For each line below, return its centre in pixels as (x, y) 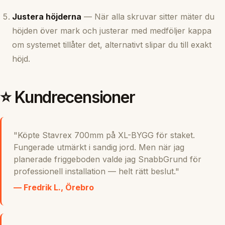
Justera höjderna (47, 16)
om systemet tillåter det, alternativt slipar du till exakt (112, 44)
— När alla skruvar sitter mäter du (148, 16)
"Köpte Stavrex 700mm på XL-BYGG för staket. (104, 135)
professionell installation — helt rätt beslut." (96, 171)
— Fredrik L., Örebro (54, 187)
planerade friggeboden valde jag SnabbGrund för (107, 159)
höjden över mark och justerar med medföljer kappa (112, 30)
